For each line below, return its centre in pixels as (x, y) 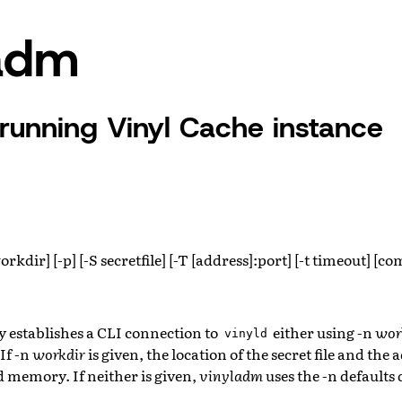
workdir (59, 353)
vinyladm (231, 375)
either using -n (323, 332)
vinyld (245, 334)
